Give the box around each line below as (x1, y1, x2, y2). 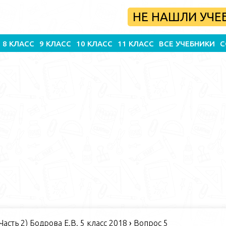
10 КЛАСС (76, 39, 112, 48)
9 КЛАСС (39, 39, 71, 48)
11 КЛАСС (118, 39, 154, 48)
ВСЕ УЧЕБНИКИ (159, 39, 215, 48)
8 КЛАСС (3, 39, 34, 48)
